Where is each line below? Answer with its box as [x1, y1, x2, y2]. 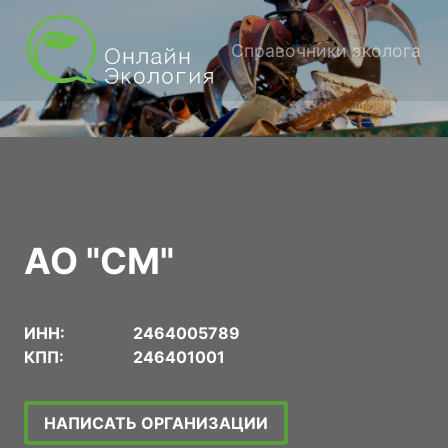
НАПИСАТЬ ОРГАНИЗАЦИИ [44, 412, 268, 433]
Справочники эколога [231, 39, 421, 61]
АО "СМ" [24, 238, 174, 283]
